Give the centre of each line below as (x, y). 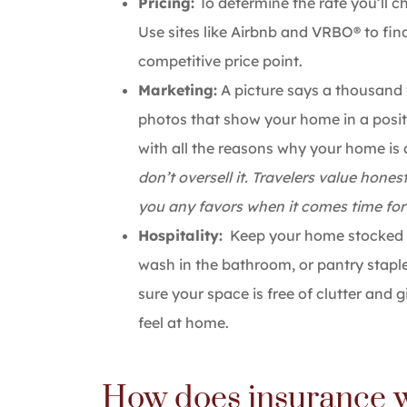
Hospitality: (180, 235)
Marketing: (178, 89)
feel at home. (184, 322)
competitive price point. (220, 60)
